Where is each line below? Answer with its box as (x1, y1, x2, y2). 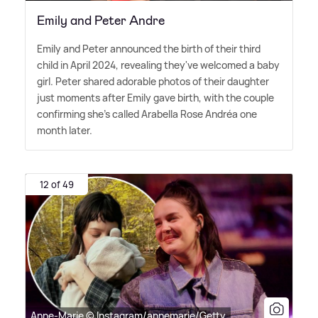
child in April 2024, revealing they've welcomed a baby (37, 58, 280, 72)
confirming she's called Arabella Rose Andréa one (37, 107, 257, 121)
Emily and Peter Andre (37, 12, 165, 30)
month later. (37, 124, 92, 138)
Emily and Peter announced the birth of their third (37, 42, 261, 56)
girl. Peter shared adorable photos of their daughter (37, 75, 269, 89)
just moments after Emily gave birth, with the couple (37, 91, 274, 105)
